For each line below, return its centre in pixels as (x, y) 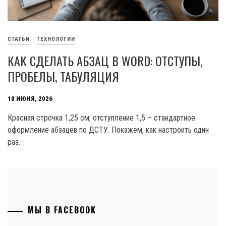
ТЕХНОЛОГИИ (56, 39)
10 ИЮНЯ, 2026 (30, 99)
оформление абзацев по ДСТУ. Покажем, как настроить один (108, 130)
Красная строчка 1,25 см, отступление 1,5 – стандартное (101, 118)
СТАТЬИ (19, 39)
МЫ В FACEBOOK (62, 210)
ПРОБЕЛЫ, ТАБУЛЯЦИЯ (63, 76)
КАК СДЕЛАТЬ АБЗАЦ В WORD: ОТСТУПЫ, (105, 61)
